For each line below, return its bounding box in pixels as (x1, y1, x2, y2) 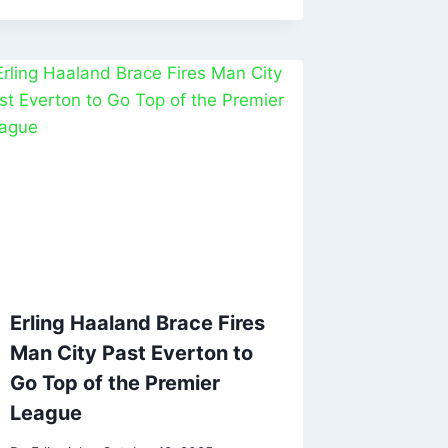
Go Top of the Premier (10, 371, 221, 396)
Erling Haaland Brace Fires (10, 311, 266, 336)
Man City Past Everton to (10, 341, 254, 366)
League (10, 401, 83, 426)
